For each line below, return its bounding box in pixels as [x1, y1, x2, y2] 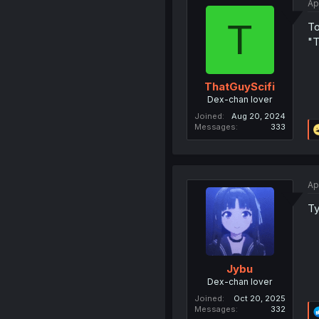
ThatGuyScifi [204, 80, 276, 94]
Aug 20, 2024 [231, 111, 286, 122]
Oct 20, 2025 [233, 293, 286, 303]
